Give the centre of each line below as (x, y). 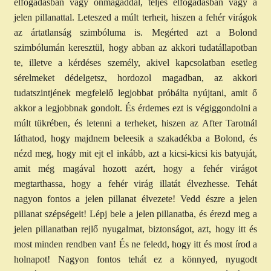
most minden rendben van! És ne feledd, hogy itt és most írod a (135, 244)
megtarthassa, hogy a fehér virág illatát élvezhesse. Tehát (135, 184)
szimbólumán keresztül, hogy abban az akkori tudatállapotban (135, 48)
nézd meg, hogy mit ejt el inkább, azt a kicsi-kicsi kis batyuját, (135, 154)
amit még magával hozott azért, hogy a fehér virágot (135, 169)
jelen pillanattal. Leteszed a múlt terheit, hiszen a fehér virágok (135, 18)
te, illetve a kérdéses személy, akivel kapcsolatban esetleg (135, 63)
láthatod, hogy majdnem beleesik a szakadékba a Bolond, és (135, 139)
